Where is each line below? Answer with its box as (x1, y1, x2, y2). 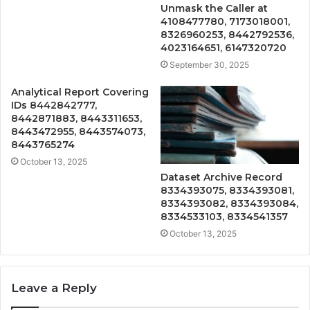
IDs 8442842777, (11, 99, 97, 112)
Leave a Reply (11, 281, 97, 295)
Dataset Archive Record (161, 171, 282, 184)
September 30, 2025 (170, 60, 249, 71)
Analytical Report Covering (11, 86, 149, 99)
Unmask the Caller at (161, 2, 268, 15)
